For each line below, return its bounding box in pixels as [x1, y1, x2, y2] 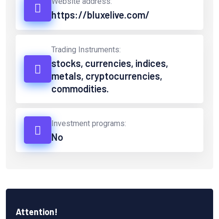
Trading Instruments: [51, 45, 121, 55]
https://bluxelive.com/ [51, 9, 150, 21]
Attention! [16, 206, 58, 218]
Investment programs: [51, 119, 126, 129]
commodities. [51, 83, 109, 95]
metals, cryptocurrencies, [51, 70, 162, 82]
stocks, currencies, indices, [51, 57, 168, 69]
